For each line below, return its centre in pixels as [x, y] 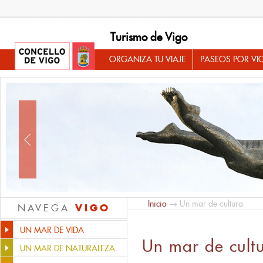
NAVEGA [46, 208]
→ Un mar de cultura [205, 204]
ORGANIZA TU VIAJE [147, 59]
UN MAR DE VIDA [52, 230]
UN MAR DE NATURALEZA [68, 248]
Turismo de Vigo [149, 37]
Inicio [157, 204]
